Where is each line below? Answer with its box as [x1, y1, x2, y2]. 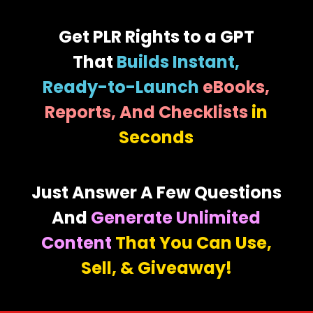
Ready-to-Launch [43, 75, 203, 99]
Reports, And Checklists [45, 101, 249, 124]
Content [41, 231, 115, 254]
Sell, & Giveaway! [80, 256, 232, 279]
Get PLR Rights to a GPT [58, 25, 254, 48]
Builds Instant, [117, 50, 240, 73]
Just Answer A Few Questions [31, 181, 282, 204]
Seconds [119, 126, 194, 149]
